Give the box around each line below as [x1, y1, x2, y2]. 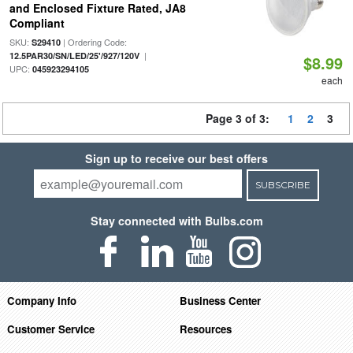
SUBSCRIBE [255, 179, 310, 191]
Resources [180, 321, 232, 336]
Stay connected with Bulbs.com [90, 213, 263, 229]
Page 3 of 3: [206, 110, 276, 126]
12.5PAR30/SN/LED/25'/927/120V [9, 50, 139, 61]
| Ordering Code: [60, 35, 127, 48]
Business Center [180, 292, 262, 308]
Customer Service [6, 321, 95, 336]
